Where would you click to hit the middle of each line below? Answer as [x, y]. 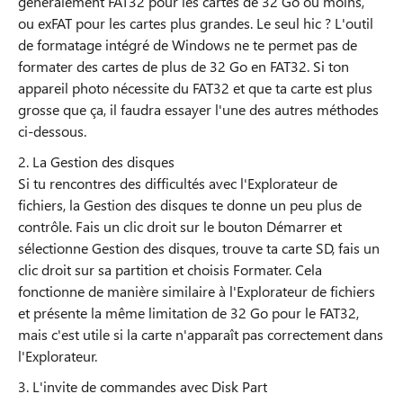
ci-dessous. [52, 131]
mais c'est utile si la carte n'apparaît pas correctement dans [201, 334]
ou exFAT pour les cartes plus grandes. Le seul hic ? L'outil [196, 23]
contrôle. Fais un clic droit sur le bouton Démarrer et [180, 226]
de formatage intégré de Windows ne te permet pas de [188, 45]
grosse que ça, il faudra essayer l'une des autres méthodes [198, 109]
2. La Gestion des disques [98, 161]
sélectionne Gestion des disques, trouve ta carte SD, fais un [199, 248]
